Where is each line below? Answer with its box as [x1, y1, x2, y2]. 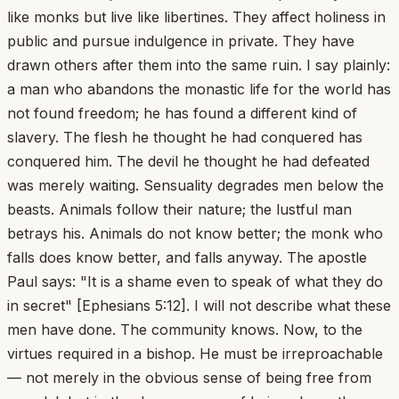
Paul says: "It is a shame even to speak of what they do [7, 272, 383, 290]
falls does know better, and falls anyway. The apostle [7, 248, 367, 266]
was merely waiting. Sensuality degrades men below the [7, 175, 384, 194]
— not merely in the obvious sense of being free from [7, 368, 371, 387]
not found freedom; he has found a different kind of [7, 103, 357, 122]
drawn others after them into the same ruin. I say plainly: [7, 55, 390, 74]
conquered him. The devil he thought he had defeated [7, 151, 370, 170]
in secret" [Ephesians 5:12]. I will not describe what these [7, 296, 391, 314]
